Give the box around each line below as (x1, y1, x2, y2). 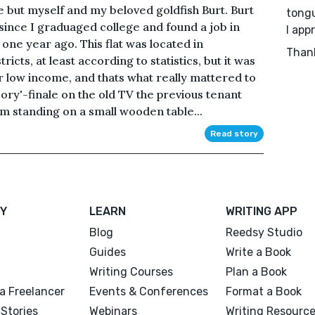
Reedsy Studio (225, 225, 302, 239)
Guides (89, 245, 127, 259)
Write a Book (225, 245, 291, 259)
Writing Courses (89, 264, 174, 278)
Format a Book (225, 284, 302, 298)
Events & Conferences (89, 284, 209, 298)
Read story (210, 128, 258, 139)
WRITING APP (225, 204, 297, 218)
